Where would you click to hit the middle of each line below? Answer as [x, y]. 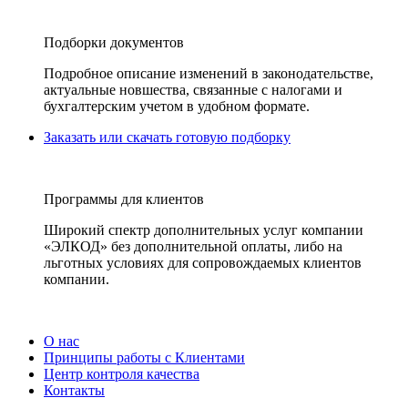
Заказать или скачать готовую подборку [167, 137]
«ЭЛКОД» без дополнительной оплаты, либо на [193, 246]
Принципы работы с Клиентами [144, 357]
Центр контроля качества [122, 374]
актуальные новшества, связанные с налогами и [193, 90]
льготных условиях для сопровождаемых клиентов [203, 263]
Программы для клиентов [124, 199]
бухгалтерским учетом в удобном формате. [177, 106]
